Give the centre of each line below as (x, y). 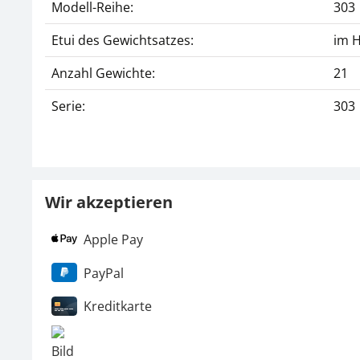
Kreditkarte (118, 307)
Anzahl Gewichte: (103, 73)
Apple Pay (113, 239)
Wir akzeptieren (109, 202)
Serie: (68, 106)
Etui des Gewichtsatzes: (123, 40)
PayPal (104, 273)
